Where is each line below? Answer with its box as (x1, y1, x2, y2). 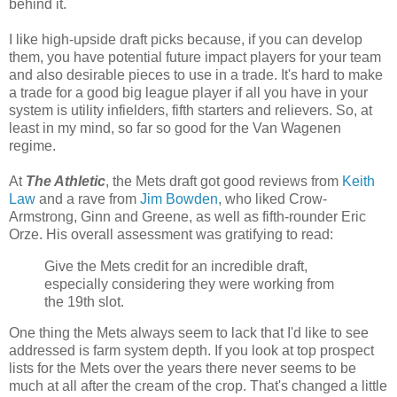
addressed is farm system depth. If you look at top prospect (9, 343, 374, 359)
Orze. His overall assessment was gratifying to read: (9, 226, 333, 242)
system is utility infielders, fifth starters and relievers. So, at (9, 102, 372, 118)
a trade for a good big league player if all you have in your (9, 84, 368, 100)
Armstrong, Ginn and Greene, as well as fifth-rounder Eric (9, 208, 366, 224)
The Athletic (26, 173, 105, 189)
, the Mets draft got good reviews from (105, 173, 342, 189)
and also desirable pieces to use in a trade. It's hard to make (9, 66, 383, 82)
